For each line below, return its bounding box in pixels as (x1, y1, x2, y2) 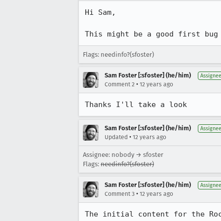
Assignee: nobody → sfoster (83, 151, 163, 158)
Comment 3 (105, 190, 135, 197)
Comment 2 (105, 81, 135, 88)
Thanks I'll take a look (85, 100, 187, 109)
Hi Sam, (85, 8, 116, 17)
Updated (105, 134, 128, 141)
